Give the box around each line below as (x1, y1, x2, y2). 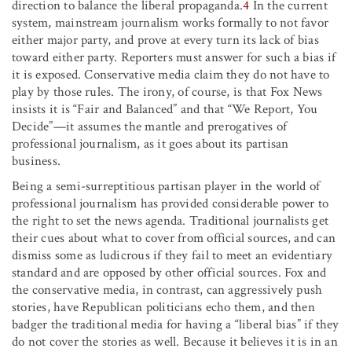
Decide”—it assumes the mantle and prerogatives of (12, 117, 288, 135)
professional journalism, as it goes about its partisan (12, 134, 289, 152)
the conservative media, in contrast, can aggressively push (12, 280, 323, 299)
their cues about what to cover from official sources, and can (12, 229, 336, 247)
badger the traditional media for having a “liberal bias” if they (12, 315, 339, 333)
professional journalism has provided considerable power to (12, 194, 329, 212)
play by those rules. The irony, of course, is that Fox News (12, 82, 323, 101)
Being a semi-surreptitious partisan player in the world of (12, 177, 321, 195)
